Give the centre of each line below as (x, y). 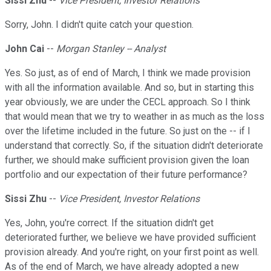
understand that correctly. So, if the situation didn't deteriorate (134, 146)
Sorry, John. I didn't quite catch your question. (99, 25)
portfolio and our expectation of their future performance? (126, 175)
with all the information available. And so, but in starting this (129, 88)
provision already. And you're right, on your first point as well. (132, 252)
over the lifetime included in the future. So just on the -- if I (128, 131)
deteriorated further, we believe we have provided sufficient (130, 238)
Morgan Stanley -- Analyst (111, 49)
